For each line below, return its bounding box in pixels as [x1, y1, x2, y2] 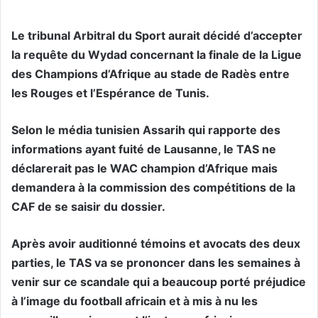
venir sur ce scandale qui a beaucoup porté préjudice [11, 275, 306, 289]
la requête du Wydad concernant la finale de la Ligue [11, 48, 302, 62]
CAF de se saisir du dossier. [11, 199, 165, 214]
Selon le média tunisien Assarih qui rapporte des [11, 123, 280, 137]
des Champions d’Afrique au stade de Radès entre [11, 67, 290, 81]
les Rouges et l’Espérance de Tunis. [11, 86, 209, 100]
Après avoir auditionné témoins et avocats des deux [11, 236, 300, 251]
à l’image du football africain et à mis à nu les [11, 294, 258, 308]
